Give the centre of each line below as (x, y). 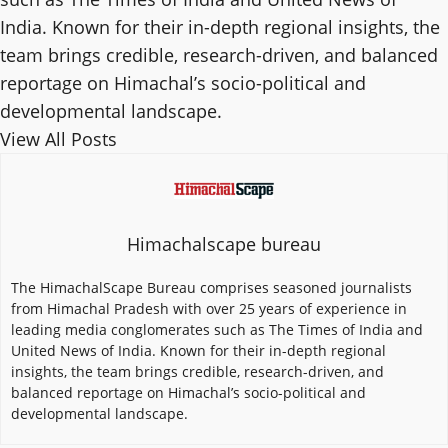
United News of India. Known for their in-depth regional (198, 351)
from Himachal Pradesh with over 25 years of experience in (209, 309)
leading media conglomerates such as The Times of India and (217, 330)
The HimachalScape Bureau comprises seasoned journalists (211, 288)
